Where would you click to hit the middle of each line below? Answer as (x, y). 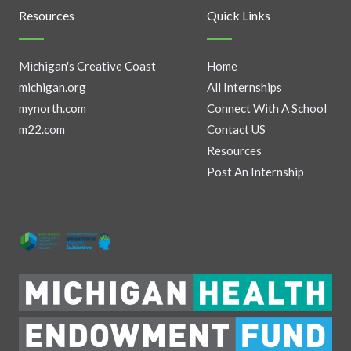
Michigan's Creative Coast (87, 66)
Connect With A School (267, 109)
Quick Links (239, 16)
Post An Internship (255, 172)
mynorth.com (52, 109)
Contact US (236, 130)
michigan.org (52, 87)
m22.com (42, 130)
